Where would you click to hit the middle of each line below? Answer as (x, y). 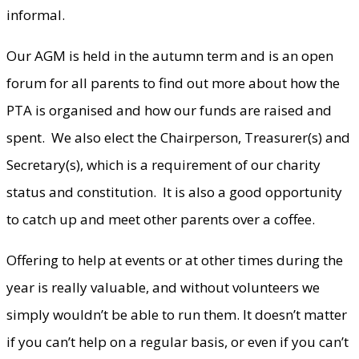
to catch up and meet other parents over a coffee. (161, 219)
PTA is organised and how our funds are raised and (169, 110)
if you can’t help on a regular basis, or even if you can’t (177, 341)
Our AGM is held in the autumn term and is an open (170, 55)
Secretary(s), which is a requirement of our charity (163, 164)
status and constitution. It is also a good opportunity (174, 192)
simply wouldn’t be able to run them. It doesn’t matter (177, 314)
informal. (36, 14)
